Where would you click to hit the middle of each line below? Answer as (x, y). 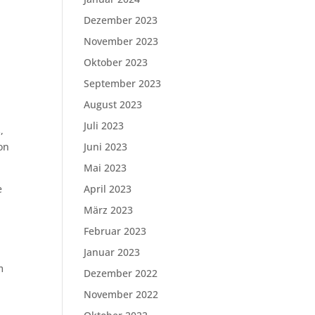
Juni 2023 (106, 147)
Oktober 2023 (116, 62)
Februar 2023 (115, 231)
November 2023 (121, 41)
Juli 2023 (104, 126)
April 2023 (108, 189)
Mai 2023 (105, 168)
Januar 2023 (112, 252)
